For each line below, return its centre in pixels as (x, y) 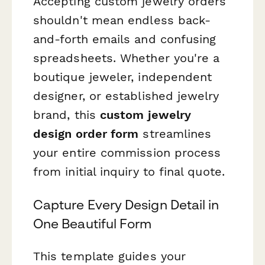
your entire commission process (127, 153)
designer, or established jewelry (126, 96)
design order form (86, 134)
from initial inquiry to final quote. (129, 172)
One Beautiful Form (93, 223)
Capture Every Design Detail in (126, 204)
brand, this (67, 115)
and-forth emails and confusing (125, 39)
